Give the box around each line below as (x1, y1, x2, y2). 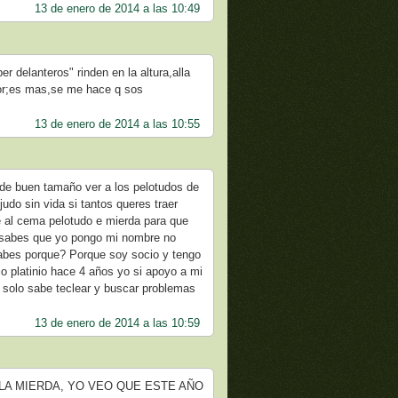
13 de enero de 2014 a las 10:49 (34, 2, 200, 16)
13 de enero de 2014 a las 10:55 (34, 116, 200, 131)
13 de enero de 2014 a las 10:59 (34, 315, 200, 330)
